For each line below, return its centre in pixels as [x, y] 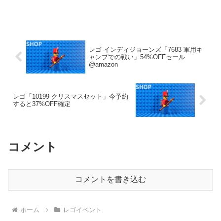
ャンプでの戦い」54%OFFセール [137, 57]
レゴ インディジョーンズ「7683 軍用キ [146, 49]
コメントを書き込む [110, 179]
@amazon [103, 64]
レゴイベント [82, 210]
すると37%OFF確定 [42, 104]
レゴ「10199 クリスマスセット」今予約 [71, 97]
